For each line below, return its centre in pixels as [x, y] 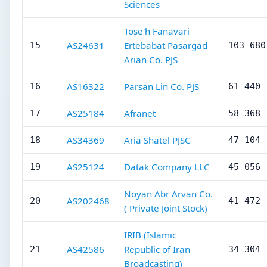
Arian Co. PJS [151, 60]
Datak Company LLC [167, 167]
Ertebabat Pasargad [166, 45]
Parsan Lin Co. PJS [162, 86]
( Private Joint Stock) [166, 208]
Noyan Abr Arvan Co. [168, 194]
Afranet [140, 113]
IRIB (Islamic [150, 235]
